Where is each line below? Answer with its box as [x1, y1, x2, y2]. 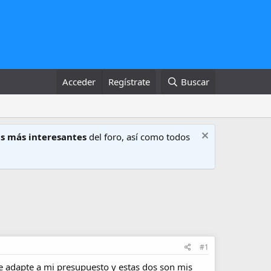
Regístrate [108, 76, 151, 88]
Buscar [181, 76, 209, 88]
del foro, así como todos [87, 131, 190, 143]
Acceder [62, 76, 96, 88]
